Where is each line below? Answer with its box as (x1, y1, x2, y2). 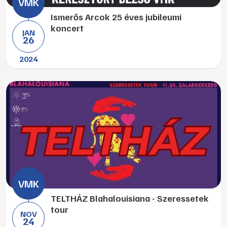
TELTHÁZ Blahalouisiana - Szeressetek (51, 193, 209, 204)
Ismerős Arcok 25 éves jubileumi (51, 11, 181, 22)
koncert (51, 22, 84, 33)
